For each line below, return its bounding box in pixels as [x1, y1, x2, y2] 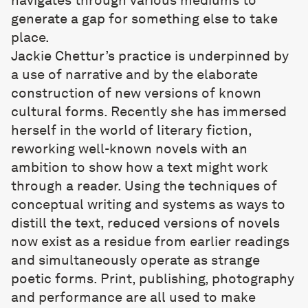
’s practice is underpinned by [105, 47, 289, 64]
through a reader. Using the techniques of [11, 177, 277, 194]
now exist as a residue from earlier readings [11, 233, 289, 250]
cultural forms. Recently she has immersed [11, 103, 287, 120]
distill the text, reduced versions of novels [11, 214, 280, 231]
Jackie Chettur [11, 47, 105, 64]
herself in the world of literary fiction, [11, 122, 252, 138]
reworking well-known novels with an [11, 140, 247, 157]
